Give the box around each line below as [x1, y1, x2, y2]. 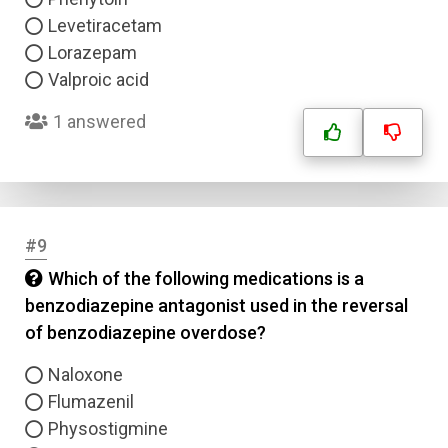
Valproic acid [48, 69, 149, 90]
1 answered [53, 111, 146, 132]
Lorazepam [48, 42, 137, 63]
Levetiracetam [48, 15, 162, 36]
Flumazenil [48, 391, 134, 412]
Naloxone [48, 364, 123, 385]
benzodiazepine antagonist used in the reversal [25, 295, 408, 316]
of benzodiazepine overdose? [25, 322, 266, 343]
